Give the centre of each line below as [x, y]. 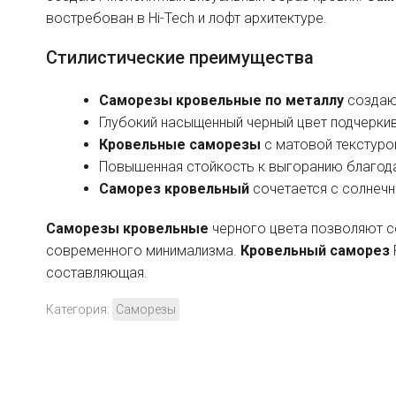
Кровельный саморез [315, 250]
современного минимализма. [143, 250]
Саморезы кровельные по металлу [221, 100]
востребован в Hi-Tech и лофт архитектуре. [186, 18]
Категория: [79, 309]
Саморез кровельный [174, 188]
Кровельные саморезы [179, 144]
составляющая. [96, 272]
